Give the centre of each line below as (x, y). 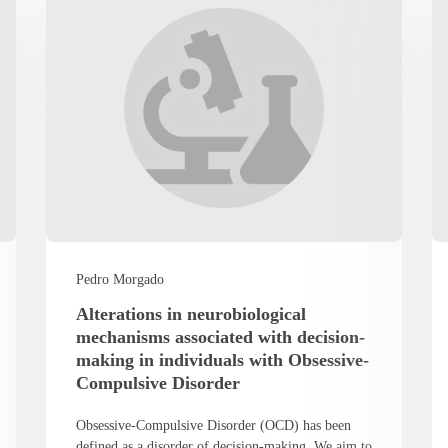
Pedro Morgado (119, 279)
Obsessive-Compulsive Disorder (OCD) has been (213, 425)
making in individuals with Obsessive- (222, 359)
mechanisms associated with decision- (220, 336)
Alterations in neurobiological (190, 313)
